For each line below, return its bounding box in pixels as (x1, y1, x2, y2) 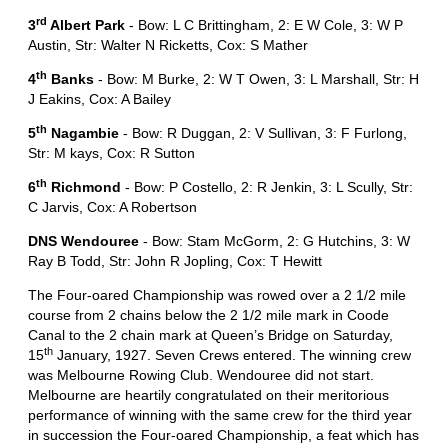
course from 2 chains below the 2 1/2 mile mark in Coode (28, 307, 389, 324)
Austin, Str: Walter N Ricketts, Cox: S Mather (28, 37, 308, 54)
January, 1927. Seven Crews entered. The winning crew (53, 347, 411, 364)
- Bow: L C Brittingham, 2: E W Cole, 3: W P (125, 17, 403, 34)
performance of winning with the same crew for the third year (28, 407, 412, 424)
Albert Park (47, 17, 125, 34)
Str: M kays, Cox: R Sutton (28, 145, 195, 162)
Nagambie (47, 125, 119, 142)
